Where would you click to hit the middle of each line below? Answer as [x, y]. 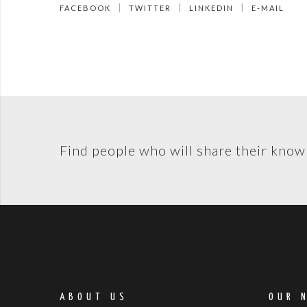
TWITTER [150, 8]
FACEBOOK [85, 8]
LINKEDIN [211, 8]
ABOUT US [94, 297]
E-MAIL [268, 8]
